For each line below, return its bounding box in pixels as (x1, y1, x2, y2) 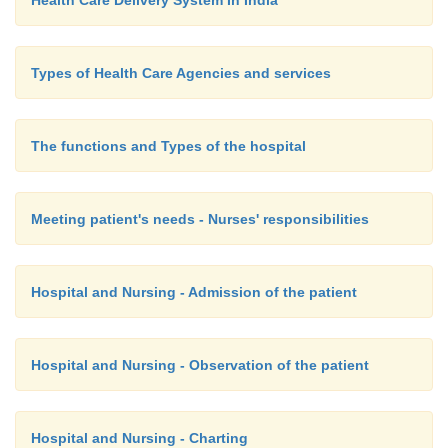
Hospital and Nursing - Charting (31, 430, 248, 446)
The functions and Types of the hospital (31, 138, 306, 154)
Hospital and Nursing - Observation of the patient (31, 357, 369, 373)
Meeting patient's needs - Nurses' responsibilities (31, 211, 369, 227)
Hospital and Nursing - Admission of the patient (31, 284, 357, 300)
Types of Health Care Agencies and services (31, 65, 331, 81)
